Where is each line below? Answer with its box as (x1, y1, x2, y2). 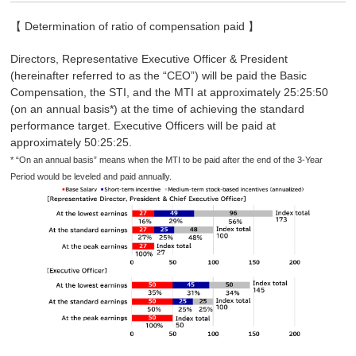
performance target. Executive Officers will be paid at (10, 118, 276, 132)
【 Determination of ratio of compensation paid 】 (10, 19, 259, 33)
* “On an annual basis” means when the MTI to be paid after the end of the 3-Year (10, 154, 323, 164)
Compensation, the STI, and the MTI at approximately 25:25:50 (10, 85, 328, 99)
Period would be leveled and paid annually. (10, 171, 172, 181)
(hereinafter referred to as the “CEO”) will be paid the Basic (10, 68, 307, 82)
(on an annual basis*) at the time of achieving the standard (10, 102, 304, 115)
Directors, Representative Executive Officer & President (10, 52, 288, 65)
